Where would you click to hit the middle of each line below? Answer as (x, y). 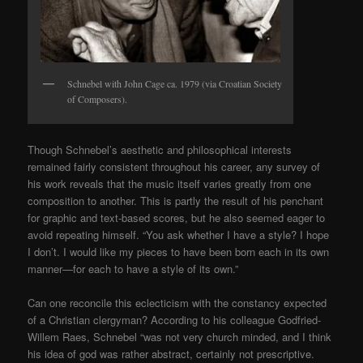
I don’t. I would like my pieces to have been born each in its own (179, 252)
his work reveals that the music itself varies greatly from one (170, 184)
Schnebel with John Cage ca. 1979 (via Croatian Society (175, 83)
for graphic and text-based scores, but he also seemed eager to (177, 218)
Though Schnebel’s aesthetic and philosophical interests (160, 150)
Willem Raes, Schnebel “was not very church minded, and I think (180, 337)
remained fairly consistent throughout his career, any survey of (174, 167)
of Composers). (98, 98)
